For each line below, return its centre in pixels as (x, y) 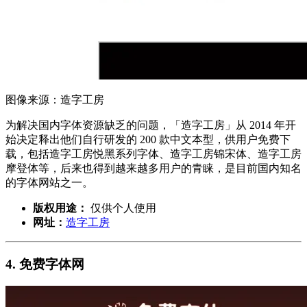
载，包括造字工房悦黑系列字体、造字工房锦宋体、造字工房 (153, 153)
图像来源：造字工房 (55, 99)
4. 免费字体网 (45, 264)
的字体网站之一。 (49, 182)
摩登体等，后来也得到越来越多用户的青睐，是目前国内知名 (153, 168)
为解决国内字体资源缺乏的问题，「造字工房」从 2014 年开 (151, 125)
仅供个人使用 (122, 208)
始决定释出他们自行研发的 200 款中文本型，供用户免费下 (148, 139)
